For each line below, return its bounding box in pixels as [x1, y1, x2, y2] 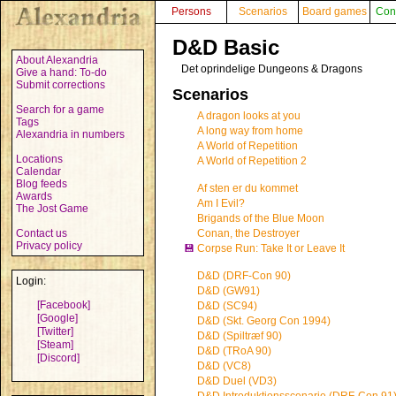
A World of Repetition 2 [197, 155, 307, 167]
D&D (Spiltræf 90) [197, 330, 282, 342]
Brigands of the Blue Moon [197, 212, 324, 225]
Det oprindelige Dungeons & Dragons [181, 63, 362, 75]
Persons [171, 5, 211, 18]
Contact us [16, 227, 67, 240]
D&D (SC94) [197, 300, 257, 312]
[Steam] [37, 339, 73, 351]
